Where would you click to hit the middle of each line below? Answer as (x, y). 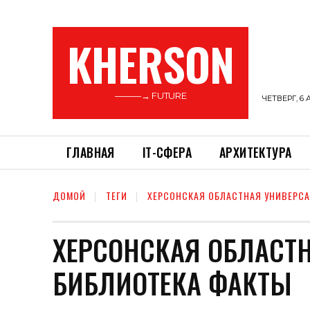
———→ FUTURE (151, 95)
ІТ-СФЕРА (167, 152)
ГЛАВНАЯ (91, 152)
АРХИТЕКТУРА (256, 152)
